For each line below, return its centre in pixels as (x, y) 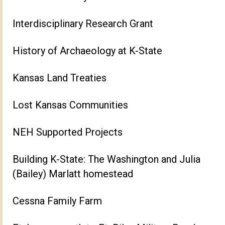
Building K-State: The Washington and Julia (106, 159)
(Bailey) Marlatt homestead (73, 174)
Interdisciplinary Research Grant (83, 24)
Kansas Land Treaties (60, 78)
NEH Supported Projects (68, 132)
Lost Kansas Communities (70, 105)
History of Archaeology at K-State (87, 51)
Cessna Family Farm (57, 201)
